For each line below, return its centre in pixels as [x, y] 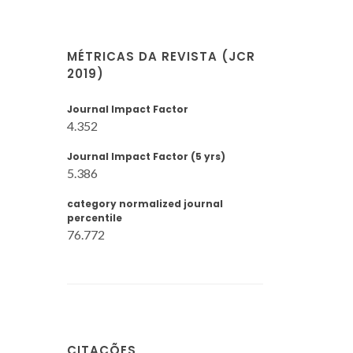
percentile [95, 218]
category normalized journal [145, 204]
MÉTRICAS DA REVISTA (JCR [161, 56]
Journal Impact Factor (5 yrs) [146, 156]
